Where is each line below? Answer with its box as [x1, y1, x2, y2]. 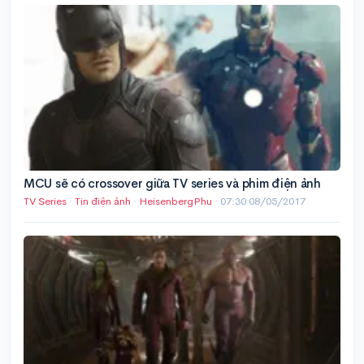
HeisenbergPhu [139, 194, 214, 209]
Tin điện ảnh [75, 194, 131, 209]
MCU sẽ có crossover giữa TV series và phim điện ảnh [24, 175, 321, 192]
